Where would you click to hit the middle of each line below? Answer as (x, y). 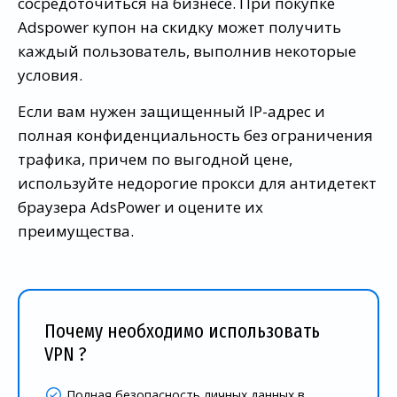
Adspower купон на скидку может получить (179, 27)
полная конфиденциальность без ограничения (195, 135)
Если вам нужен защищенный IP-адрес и (171, 111)
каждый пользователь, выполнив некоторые (187, 51)
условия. (50, 74)
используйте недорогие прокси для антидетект (197, 183)
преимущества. (76, 230)
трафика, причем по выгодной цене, (155, 159)
